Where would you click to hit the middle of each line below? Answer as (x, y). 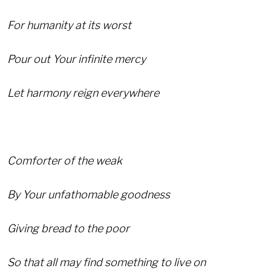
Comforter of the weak (65, 160)
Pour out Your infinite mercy (77, 59)
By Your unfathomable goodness (89, 194)
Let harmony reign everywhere (83, 93)
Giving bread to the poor (68, 228)
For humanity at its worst (69, 25)
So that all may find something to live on (106, 262)
